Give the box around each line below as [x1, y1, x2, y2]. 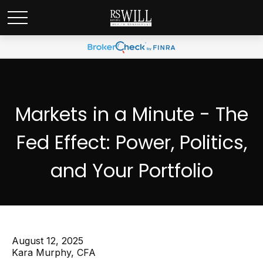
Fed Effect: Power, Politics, [16, 129, 247, 156]
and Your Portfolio [50, 157, 213, 184]
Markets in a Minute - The [15, 101, 248, 127]
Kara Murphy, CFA [12, 247, 96, 258]
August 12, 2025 [12, 235, 83, 247]
